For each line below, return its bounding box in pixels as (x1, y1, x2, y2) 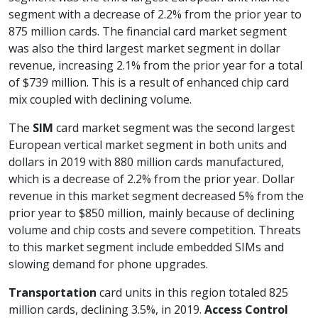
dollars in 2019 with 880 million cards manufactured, (9, 154, 284, 170)
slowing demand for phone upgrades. (9, 256, 208, 273)
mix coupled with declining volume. (9, 92, 192, 108)
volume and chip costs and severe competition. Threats (9, 222, 301, 238)
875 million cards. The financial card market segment (9, 23, 287, 40)
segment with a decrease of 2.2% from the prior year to (9, 6, 302, 23)
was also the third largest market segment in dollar (9, 40, 280, 57)
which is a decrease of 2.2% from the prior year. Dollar (9, 171, 295, 187)
